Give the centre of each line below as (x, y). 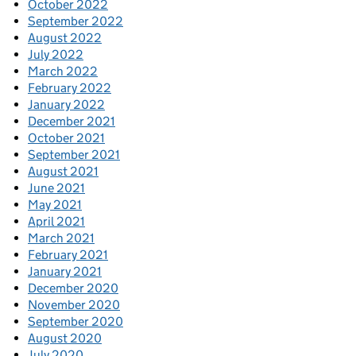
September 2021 (74, 155)
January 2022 (66, 105)
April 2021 (56, 222)
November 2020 (74, 305)
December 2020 (73, 288)
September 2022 (75, 21)
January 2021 (65, 272)
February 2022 (70, 88)
